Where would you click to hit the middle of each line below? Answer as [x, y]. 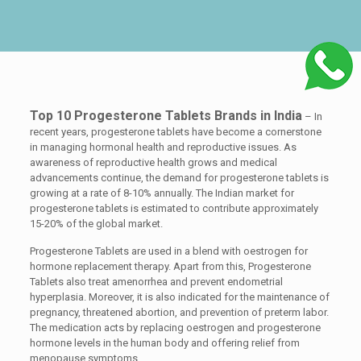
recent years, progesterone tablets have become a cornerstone [175, 132]
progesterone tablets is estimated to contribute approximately [174, 208]
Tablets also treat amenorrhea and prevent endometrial [156, 282]
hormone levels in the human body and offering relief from [164, 343]
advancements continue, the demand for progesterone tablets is [179, 178]
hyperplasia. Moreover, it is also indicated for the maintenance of [179, 297]
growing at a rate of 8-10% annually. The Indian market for [162, 193]
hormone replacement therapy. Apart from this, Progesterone [170, 266]
